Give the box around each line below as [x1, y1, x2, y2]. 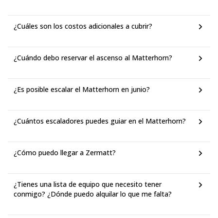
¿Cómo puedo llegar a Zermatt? [14, 148, 116, 157]
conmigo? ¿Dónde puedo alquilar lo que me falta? [14, 189, 172, 199]
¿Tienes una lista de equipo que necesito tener [14, 180, 162, 189]
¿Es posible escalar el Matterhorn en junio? [14, 85, 150, 94]
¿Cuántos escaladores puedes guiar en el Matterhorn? [14, 116, 186, 126]
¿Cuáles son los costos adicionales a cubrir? [14, 21, 152, 31]
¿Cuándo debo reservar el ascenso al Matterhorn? [14, 53, 172, 62]
